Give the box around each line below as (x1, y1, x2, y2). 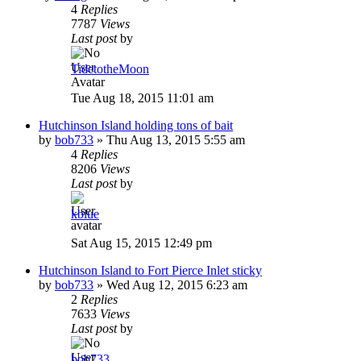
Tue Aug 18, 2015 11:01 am (71, 90, 214, 105)
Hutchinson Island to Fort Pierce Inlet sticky (39, 263, 262, 277)
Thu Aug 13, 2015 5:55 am (106, 132, 245, 147)
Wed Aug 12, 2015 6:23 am (106, 277, 247, 292)
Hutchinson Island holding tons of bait (39, 118, 233, 132)
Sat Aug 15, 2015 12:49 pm (71, 235, 212, 250)
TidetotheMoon (71, 61, 149, 76)
